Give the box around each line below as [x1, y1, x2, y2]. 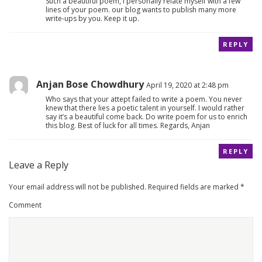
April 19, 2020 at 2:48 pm [146, 80, 229, 90]
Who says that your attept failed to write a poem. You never [46, 94, 243, 104]
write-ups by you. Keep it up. [46, 13, 140, 23]
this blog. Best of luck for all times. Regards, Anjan [46, 120, 211, 130]
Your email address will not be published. [9, 181, 146, 192]
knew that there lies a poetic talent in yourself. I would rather [46, 102, 245, 113]
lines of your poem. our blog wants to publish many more [46, 4, 237, 15]
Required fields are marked [146, 181, 240, 192]
